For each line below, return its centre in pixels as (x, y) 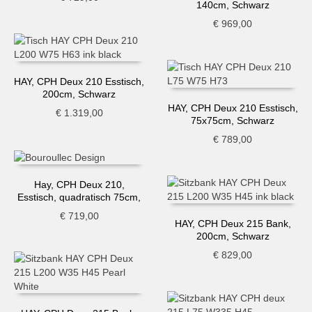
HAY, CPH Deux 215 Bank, (233, 223)
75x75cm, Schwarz (233, 120)
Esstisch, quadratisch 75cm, (79, 197)
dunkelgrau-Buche (79, 209)
